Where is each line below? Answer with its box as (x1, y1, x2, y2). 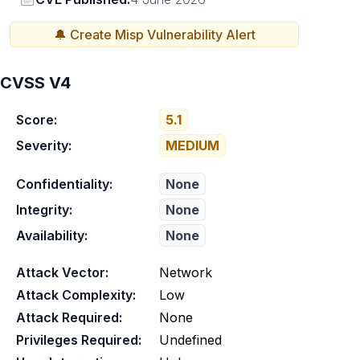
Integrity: (16, 202, 72, 218)
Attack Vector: (16, 264, 108, 280)
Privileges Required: (16, 332, 141, 348)
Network (159, 264, 212, 280)
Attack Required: (16, 309, 122, 325)
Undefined (159, 332, 222, 348)
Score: (16, 112, 57, 128)
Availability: (16, 227, 88, 243)
